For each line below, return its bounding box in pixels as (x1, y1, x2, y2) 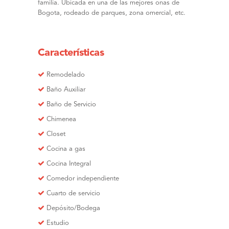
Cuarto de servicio (47, 190, 100, 197)
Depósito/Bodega (47, 205, 100, 212)
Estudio (47, 220, 69, 226)
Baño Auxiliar (47, 86, 85, 93)
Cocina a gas (47, 146, 85, 152)
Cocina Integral (47, 161, 91, 167)
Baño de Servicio (47, 101, 96, 108)
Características (38, 48, 104, 58)
